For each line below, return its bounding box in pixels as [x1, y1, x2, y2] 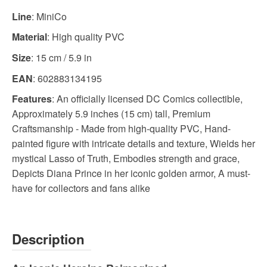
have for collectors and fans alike [12, 181, 150, 195]
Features [12, 92, 52, 106]
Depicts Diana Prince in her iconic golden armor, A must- [12, 166, 250, 181]
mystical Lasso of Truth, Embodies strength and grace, [12, 151, 240, 166]
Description [12, 229, 85, 249]
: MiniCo [32, 9, 67, 23]
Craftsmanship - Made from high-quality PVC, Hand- [12, 122, 231, 136]
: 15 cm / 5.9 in [31, 51, 92, 65]
